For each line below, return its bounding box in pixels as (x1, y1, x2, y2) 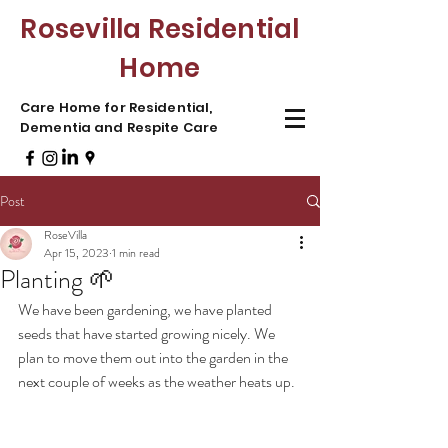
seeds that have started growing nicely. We (18, 322, 278, 345)
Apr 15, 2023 (44, 244, 109, 262)
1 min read (112, 244, 160, 262)
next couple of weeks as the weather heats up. (18, 370, 298, 393)
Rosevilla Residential (20, 11, 300, 47)
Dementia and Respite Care (20, 118, 219, 137)
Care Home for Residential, (20, 98, 213, 117)
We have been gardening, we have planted (18, 298, 275, 321)
